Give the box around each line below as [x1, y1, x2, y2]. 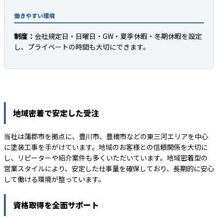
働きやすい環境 [14, 12, 55, 19]
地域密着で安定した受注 [13, 107, 99, 119]
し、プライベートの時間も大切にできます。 [14, 42, 150, 52]
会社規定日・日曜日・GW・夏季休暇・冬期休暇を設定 [35, 31, 202, 41]
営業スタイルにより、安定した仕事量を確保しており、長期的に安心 [4, 163, 214, 173]
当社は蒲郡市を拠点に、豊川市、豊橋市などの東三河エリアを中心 [4, 131, 208, 141]
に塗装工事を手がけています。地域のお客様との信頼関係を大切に [4, 142, 208, 152]
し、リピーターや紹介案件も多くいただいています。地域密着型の [4, 153, 208, 163]
